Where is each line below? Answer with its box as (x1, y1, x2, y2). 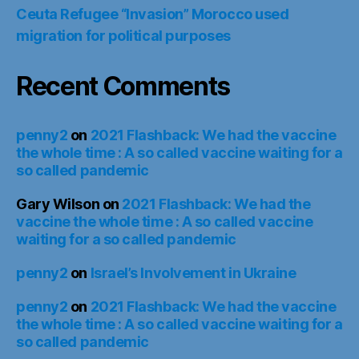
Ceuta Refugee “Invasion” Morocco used (16, 6, 289, 22)
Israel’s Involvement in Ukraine (90, 264, 296, 281)
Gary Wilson (16, 196, 100, 212)
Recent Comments (16, 71, 231, 102)
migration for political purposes (16, 27, 231, 44)
